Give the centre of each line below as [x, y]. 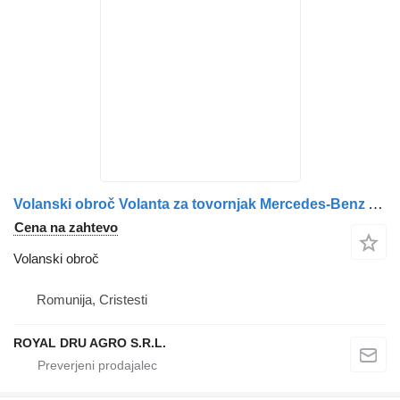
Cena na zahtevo [66, 227]
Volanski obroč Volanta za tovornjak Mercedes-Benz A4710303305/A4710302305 [375, 204]
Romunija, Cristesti [92, 299]
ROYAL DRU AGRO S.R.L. [90, 342]
